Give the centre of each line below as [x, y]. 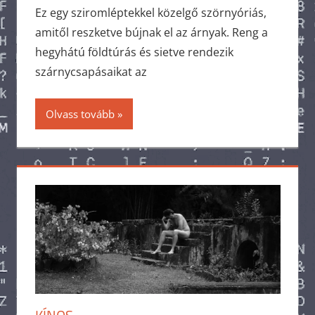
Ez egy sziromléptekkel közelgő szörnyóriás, [150, 12]
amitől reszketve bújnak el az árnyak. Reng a [151, 32]
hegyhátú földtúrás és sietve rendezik [134, 52]
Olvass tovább [80, 114]
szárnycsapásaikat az [91, 71]
